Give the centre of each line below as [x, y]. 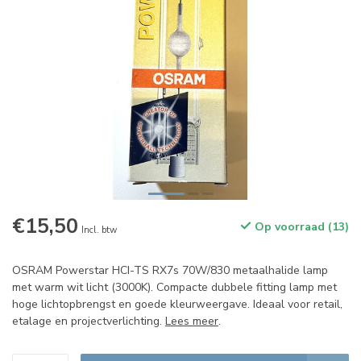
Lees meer [192, 321]
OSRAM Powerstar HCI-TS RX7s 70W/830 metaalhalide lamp [170, 270]
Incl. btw [99, 230]
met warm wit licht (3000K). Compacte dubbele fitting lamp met [174, 287]
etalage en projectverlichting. [89, 321]
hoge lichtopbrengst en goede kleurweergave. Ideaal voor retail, [177, 304]
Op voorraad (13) [300, 227]
